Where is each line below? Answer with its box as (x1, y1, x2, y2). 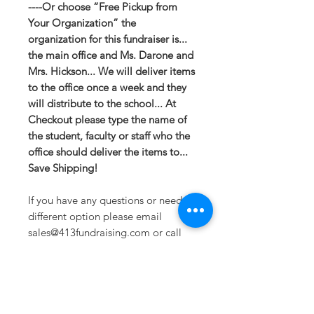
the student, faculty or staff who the (28, 128, 190, 142)
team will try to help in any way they (28, 257, 195, 271)
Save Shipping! (28, 161, 98, 175)
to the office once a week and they (28, 80, 186, 94)
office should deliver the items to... (28, 144, 188, 158)
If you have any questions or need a (28, 193, 191, 207)
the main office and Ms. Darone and (28, 48, 193, 62)
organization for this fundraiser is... (28, 32, 187, 46)
